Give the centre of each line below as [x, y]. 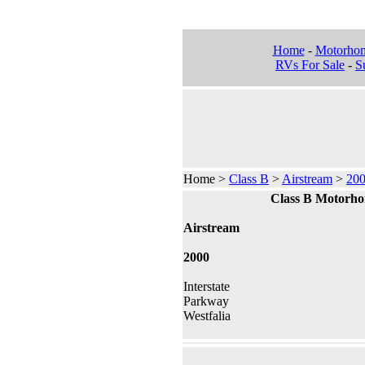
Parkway [206, 301]
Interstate [207, 286]
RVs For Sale [310, 65]
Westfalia [207, 316]
